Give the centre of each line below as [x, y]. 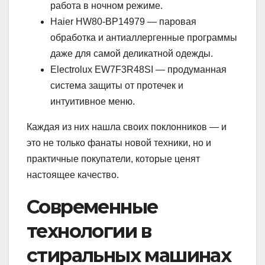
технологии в [89, 231]
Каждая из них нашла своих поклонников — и [127, 127]
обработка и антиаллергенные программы [144, 37]
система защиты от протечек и [117, 85]
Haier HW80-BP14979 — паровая [123, 21]
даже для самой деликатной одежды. [132, 53]
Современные [92, 206]
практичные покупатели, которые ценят [113, 159]
